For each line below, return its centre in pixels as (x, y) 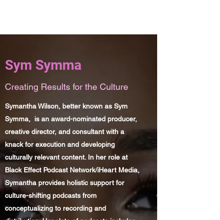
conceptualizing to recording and (55, 208)
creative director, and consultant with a (65, 132)
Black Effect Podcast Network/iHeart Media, (72, 170)
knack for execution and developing (60, 144)
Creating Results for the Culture (67, 87)
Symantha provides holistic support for (65, 183)
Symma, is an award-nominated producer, (71, 119)
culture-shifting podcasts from (51, 195)
